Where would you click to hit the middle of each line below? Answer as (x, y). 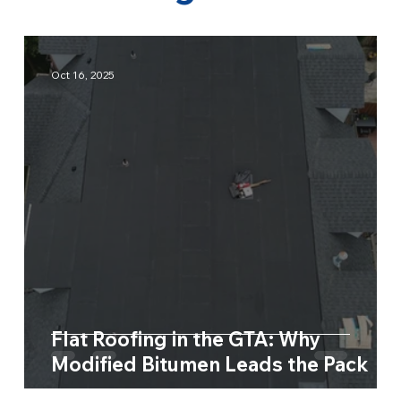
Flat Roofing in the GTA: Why (185, 339)
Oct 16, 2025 (82, 75)
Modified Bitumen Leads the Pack (209, 364)
